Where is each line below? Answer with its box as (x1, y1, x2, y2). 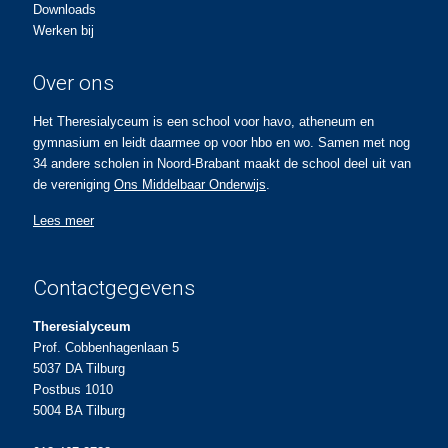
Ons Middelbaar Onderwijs (114, 177, 266, 192)
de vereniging (33, 177, 114, 192)
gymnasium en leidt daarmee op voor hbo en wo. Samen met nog (33, 135, 410, 150)
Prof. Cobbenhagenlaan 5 (33, 340, 179, 355)
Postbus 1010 (33, 382, 113, 397)
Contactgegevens (33, 276, 195, 300)
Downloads (33, 2, 96, 17)
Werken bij (33, 23, 94, 38)
